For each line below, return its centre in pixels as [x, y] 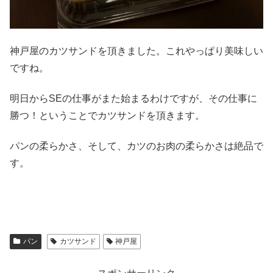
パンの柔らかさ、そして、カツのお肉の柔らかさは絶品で [136, 146]
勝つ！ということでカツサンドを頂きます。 [107, 115]
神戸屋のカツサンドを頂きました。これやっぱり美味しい [136, 51]
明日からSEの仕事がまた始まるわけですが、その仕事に [133, 98]
